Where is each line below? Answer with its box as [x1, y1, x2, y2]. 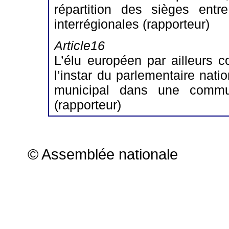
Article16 [54, 38, 105, 53]
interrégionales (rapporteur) [54, 16, 210, 31]
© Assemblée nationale [28, 146, 178, 163]
